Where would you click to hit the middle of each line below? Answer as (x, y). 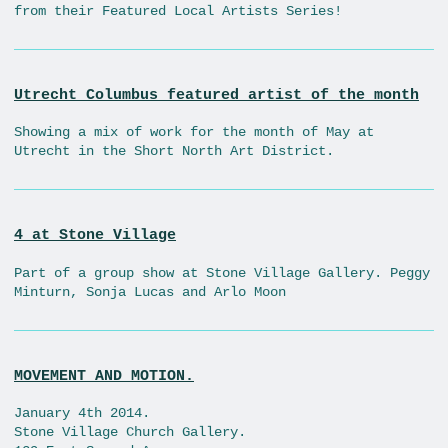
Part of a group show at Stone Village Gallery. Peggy (222, 272)
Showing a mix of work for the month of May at (194, 132)
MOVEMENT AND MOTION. (104, 375)
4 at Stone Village (95, 235)
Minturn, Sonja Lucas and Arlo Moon (150, 291)
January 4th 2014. (82, 413)
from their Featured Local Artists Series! (178, 10)
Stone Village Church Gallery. (130, 432)
